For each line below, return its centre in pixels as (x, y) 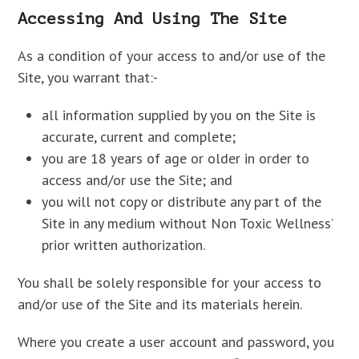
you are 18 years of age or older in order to (176, 158)
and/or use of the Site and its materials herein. (160, 304)
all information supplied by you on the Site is (179, 115)
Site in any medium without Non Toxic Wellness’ (188, 223)
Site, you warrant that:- (88, 77)
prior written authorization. (124, 245)
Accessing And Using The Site (153, 19)
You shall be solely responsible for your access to (170, 282)
